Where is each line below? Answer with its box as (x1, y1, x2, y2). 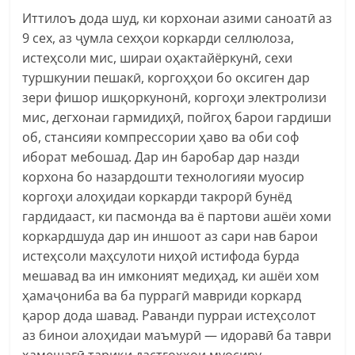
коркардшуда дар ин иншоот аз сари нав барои (22, 227, 319, 245)
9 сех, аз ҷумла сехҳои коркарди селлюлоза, (22, 29, 295, 47)
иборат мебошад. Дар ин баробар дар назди (22, 147, 300, 166)
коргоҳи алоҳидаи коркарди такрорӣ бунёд (22, 187, 292, 205)
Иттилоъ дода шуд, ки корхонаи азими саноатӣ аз (22, 9, 333, 27)
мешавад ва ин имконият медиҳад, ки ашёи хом (22, 266, 320, 284)
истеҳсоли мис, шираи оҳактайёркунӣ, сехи (22, 48, 293, 67)
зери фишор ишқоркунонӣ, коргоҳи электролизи (22, 88, 327, 106)
